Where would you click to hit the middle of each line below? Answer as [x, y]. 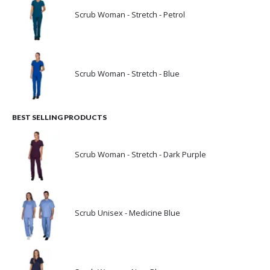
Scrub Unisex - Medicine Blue [127, 213]
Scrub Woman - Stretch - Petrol [130, 14]
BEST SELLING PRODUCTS [59, 118]
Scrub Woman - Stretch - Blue [127, 73]
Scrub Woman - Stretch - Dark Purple [140, 154]
